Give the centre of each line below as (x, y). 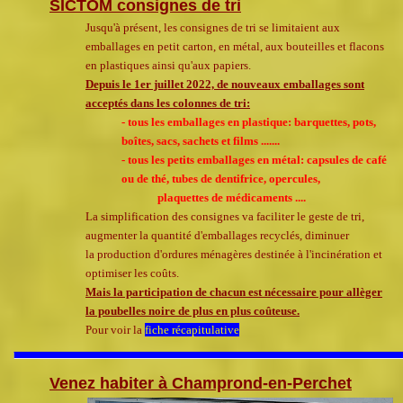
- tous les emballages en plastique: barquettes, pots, (249, 122)
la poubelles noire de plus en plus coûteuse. (193, 311)
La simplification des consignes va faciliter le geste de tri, (225, 217)
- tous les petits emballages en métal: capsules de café (254, 160)
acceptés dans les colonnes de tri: (168, 103)
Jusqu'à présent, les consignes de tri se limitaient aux (213, 28)
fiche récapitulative (192, 330)
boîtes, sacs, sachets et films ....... (201, 141)
